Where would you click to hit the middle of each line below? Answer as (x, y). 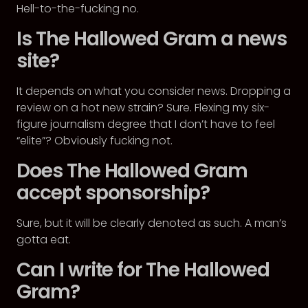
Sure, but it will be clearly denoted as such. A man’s (152, 223)
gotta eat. (44, 240)
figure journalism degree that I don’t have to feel (146, 124)
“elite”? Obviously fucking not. (95, 141)
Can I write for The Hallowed (143, 270)
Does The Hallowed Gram (132, 171)
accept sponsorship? (113, 193)
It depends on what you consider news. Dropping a (154, 91)
